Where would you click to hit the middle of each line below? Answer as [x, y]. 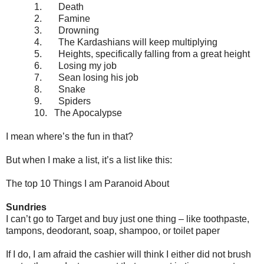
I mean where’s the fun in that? [70, 136]
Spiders [75, 101]
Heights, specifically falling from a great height [154, 54]
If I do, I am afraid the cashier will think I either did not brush [128, 254]
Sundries [26, 207]
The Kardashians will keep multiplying [138, 42]
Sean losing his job [98, 77]
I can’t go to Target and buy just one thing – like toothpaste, [128, 219]
